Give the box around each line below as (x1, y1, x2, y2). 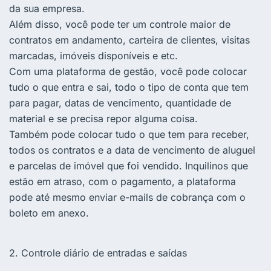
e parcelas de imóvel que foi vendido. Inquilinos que (9, 160, 248, 172)
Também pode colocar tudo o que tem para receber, (9, 128, 249, 141)
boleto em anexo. (9, 207, 89, 220)
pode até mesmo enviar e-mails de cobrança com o (9, 191, 246, 204)
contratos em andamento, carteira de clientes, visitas (9, 34, 250, 47)
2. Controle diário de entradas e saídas (9, 247, 187, 260)
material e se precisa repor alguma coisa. (9, 113, 198, 125)
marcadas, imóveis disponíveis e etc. (9, 50, 178, 62)
